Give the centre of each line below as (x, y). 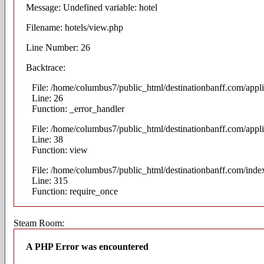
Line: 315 (50, 181)
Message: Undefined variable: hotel (92, 8)
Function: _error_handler (78, 109)
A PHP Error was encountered (87, 246)
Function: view (60, 150)
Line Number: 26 (58, 48)
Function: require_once (75, 192)
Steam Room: (39, 223)
